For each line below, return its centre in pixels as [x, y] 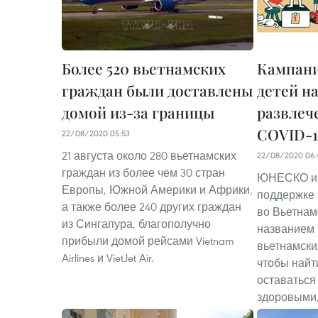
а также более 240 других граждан [152, 207]
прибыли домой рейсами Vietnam [148, 241]
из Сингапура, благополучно [136, 224]
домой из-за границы [138, 113]
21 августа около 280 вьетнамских [149, 156]
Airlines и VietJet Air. [108, 258]
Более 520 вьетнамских [144, 68]
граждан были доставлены [157, 91]
